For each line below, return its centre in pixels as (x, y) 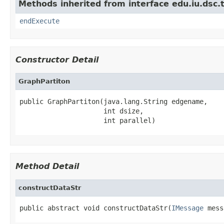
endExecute (39, 21)
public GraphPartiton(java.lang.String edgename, (113, 101)
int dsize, (81, 111)
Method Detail (47, 166)
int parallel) (87, 120)
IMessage (187, 208)
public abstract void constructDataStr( (95, 208)
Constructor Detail (57, 59)
